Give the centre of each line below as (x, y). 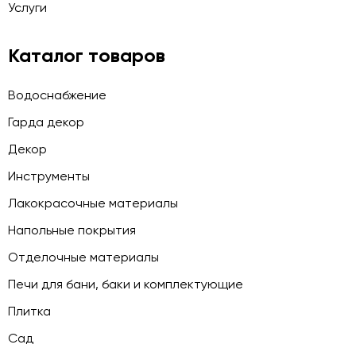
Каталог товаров (87, 55)
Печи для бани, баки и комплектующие (126, 284)
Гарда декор (46, 122)
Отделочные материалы (83, 257)
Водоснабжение (57, 95)
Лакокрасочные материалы (93, 203)
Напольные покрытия (72, 230)
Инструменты (49, 176)
